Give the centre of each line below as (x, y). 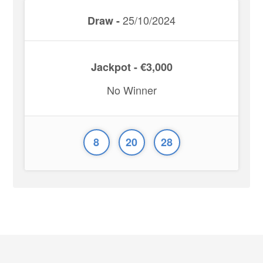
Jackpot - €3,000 (131, 67)
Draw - (104, 21)
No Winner (131, 90)
